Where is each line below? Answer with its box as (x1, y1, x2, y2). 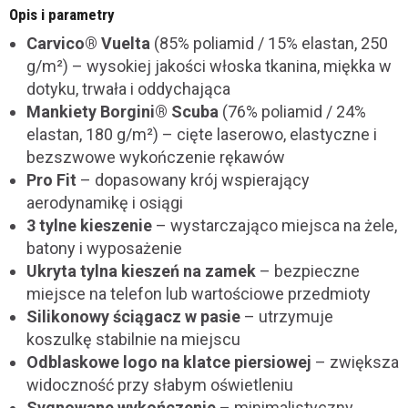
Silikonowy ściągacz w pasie (26, 307, 240, 326)
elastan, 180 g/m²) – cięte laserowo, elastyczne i (26, 125, 377, 144)
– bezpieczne (256, 261, 360, 280)
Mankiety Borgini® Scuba (26, 102, 219, 121)
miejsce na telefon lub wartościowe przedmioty (26, 284, 371, 303)
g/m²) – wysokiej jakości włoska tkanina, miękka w (26, 56, 392, 76)
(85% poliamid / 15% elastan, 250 (150, 34, 388, 53)
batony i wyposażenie (26, 239, 182, 258)
